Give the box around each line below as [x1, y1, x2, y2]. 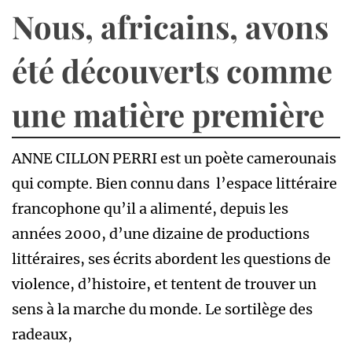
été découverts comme [12, 49, 332, 92]
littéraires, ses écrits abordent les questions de [12, 250, 331, 269]
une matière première [12, 93, 324, 136]
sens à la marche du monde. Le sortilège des [12, 300, 313, 319]
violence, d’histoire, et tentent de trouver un [12, 275, 317, 294]
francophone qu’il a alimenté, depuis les [12, 200, 288, 218]
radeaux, [12, 325, 72, 344]
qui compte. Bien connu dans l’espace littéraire [12, 174, 340, 193]
